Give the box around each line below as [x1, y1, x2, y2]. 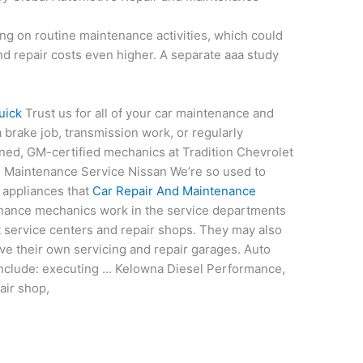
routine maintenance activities [35, 28, 208, 44]
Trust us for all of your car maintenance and [22, 105, 275, 122]
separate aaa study [171, 47, 280, 63]
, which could [207, 28, 284, 44]
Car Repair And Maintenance [92, 183, 257, 199]
